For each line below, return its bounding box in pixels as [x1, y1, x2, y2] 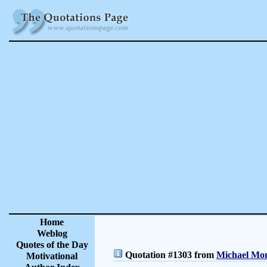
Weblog [36, 228, 67, 238]
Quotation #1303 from [123, 250, 216, 260]
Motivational [26, 251, 77, 261]
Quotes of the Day [15, 240, 88, 250]
